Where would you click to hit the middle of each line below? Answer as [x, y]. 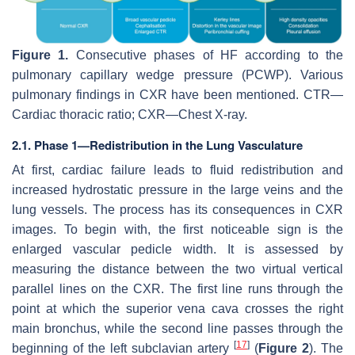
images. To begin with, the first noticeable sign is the [177, 229]
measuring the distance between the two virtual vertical [177, 269]
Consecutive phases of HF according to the [206, 55]
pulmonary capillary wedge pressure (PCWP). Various [177, 74]
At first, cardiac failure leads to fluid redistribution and [177, 170]
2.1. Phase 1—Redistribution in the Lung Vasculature [157, 145]
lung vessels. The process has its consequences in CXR [177, 209]
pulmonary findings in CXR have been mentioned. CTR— [177, 94]
